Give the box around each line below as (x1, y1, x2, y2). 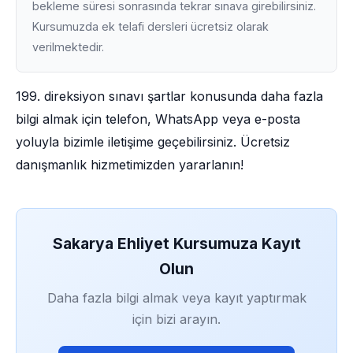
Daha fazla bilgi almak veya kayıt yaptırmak (46, 290, 307, 306)
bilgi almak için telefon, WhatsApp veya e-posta (16, 111, 300, 127)
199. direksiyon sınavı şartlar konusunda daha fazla (16, 88, 323, 104)
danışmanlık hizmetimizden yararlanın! (16, 157, 243, 173)
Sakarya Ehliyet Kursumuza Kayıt (52, 234, 301, 253)
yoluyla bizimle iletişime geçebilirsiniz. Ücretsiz (16, 134, 290, 150)
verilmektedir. (32, 40, 104, 54)
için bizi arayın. (132, 311, 221, 327)
